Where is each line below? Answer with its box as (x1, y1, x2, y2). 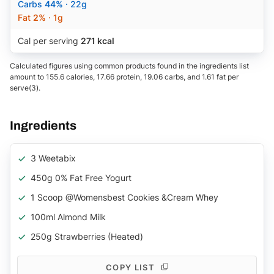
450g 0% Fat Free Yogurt (31, 172, 131, 183)
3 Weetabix (31, 152, 76, 163)
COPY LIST (106, 262, 155, 272)
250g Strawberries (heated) (31, 231, 143, 242)
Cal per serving (18, 35, 81, 46)
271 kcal (81, 35, 114, 46)
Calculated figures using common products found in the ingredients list (10, 61, 249, 70)
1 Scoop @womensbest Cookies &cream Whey (31, 191, 218, 202)
